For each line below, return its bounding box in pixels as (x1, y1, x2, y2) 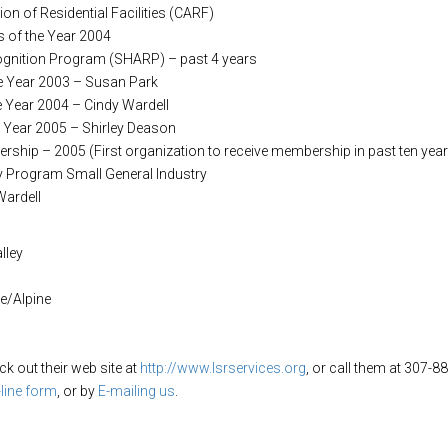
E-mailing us (98, 382, 175, 399)
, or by (57, 382, 98, 399)
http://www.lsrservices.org (140, 359, 306, 376)
